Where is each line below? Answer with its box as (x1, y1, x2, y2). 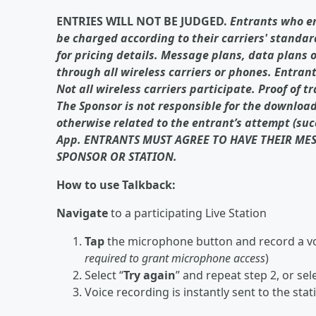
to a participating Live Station (108, 205, 267, 221)
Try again (123, 267, 176, 283)
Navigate (56, 205, 108, 221)
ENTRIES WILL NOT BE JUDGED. (56, 13, 230, 29)
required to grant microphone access (85, 250, 265, 266)
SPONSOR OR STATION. (56, 149, 177, 164)
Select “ (85, 267, 123, 283)
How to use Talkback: (56, 177, 176, 193)
